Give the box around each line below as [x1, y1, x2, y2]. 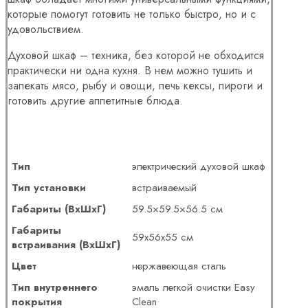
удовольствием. [8, 21, 84, 37]
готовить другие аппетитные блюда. [8, 92, 183, 109]
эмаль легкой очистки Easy [132, 279, 256, 295]
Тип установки [12, 179, 87, 195]
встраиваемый [132, 179, 197, 195]
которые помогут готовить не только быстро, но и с [8, 5, 256, 22]
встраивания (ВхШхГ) [12, 236, 121, 252]
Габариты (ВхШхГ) [12, 201, 107, 217]
